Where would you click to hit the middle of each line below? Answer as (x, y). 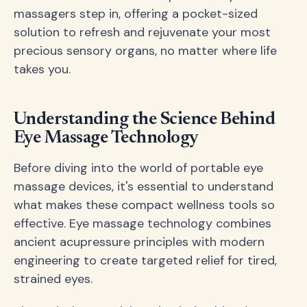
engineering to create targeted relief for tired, (145, 260)
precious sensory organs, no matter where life (145, 51)
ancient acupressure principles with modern (139, 242)
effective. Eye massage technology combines (143, 223)
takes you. (42, 70)
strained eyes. (53, 279)
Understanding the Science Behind (145, 120)
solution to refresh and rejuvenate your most (142, 33)
